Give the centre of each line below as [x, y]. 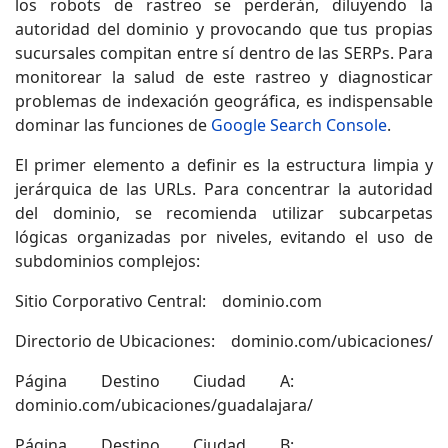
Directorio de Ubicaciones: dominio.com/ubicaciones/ [224, 340]
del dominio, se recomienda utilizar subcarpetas [224, 212]
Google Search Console [299, 124]
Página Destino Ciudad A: [224, 380]
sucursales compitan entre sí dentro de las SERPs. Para [224, 52]
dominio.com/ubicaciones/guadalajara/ [164, 404]
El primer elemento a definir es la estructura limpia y [224, 164]
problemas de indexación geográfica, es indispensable [224, 100]
